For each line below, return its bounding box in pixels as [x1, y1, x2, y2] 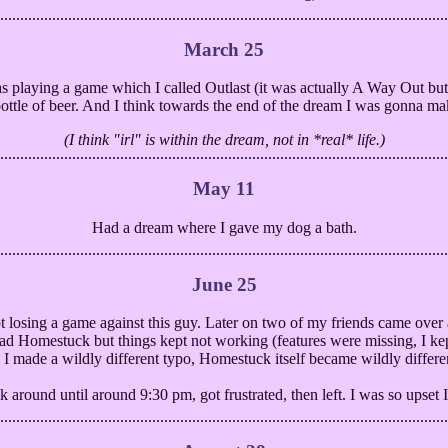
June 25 [191, 273, 257, 295]
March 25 [184, 38, 264, 60]
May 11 [193, 178, 255, 200]
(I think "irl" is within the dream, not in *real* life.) [63, 131, 385, 149]
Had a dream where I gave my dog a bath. [91, 218, 357, 236]
